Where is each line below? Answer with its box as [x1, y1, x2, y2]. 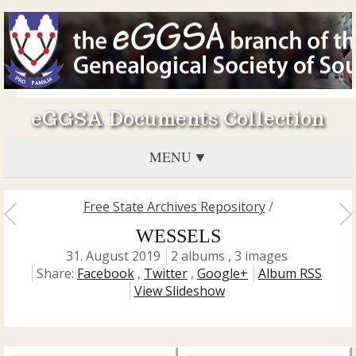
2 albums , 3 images [171, 247, 288, 265]
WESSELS [135, 226, 221, 246]
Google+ [197, 265, 248, 282]
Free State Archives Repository [83, 198, 265, 215]
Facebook [77, 265, 134, 282]
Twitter [144, 265, 188, 282]
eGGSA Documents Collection [31, 106, 325, 131]
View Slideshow [133, 282, 225, 300]
